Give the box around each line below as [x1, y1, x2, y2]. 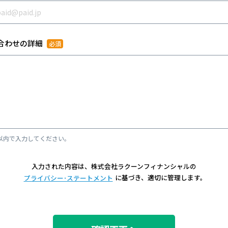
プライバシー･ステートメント [23, 173, 113, 183]
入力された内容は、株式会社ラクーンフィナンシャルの [32, 161, 196, 171]
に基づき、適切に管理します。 [115, 173, 207, 182]
